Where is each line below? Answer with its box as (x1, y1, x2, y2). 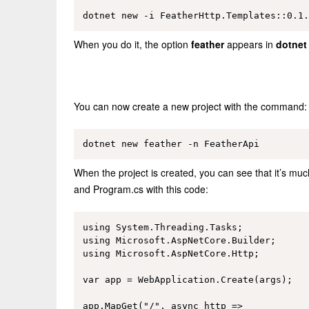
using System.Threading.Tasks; (82, 221, 243, 232)
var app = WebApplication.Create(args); (82, 274, 292, 285)
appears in (224, 37, 276, 51)
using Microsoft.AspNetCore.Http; (82, 248, 259, 259)
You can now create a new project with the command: (74, 99, 307, 113)
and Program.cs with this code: (74, 181, 208, 196)
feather (191, 37, 224, 51)
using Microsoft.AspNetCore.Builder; (82, 235, 276, 246)
